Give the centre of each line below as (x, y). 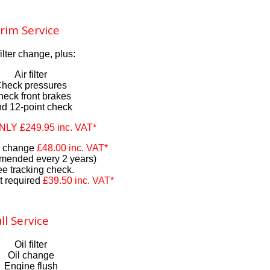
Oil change (31, 255)
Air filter (31, 75)
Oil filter (31, 244)
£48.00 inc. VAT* (72, 148)
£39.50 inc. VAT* (78, 181)
